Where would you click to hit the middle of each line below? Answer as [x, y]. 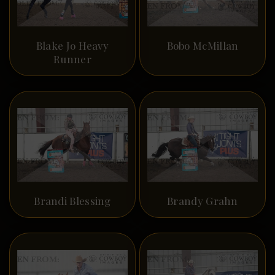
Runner [72, 59]
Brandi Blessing [72, 200]
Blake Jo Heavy [72, 45]
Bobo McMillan [203, 45]
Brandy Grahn [203, 200]
